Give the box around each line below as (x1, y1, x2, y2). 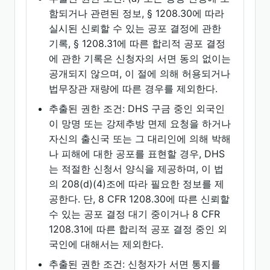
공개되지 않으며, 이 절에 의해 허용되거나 (49, 67, 231, 80)
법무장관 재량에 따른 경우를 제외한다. (49, 83, 218, 95)
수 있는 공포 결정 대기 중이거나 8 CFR (49, 208, 221, 220)
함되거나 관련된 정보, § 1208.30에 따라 (49, 7, 225, 19)
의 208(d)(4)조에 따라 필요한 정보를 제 (49, 178, 225, 190)
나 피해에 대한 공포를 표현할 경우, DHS (49, 148, 225, 160)
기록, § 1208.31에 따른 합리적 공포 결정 (49, 37, 226, 49)
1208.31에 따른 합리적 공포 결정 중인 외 (49, 223, 228, 235)
